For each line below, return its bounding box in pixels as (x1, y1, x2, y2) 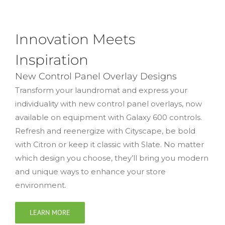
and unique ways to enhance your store (15, 166, 166, 176)
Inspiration (15, 50, 88, 68)
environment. (15, 180, 66, 190)
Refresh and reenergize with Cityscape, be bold (15, 126, 195, 136)
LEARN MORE (30, 207, 70, 217)
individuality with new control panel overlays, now (15, 98, 202, 108)
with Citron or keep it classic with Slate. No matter (15, 139, 204, 149)
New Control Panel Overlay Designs (15, 70, 177, 82)
